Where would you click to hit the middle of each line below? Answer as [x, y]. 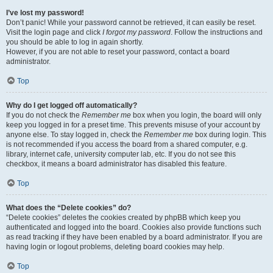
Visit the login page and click [54, 32]
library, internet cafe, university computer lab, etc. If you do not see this [121, 154]
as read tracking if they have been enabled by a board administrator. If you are [134, 237]
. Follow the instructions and [217, 32]
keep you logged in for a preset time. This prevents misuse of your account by [133, 125]
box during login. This [230, 135]
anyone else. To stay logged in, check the [75, 135]
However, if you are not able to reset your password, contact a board [118, 52]
